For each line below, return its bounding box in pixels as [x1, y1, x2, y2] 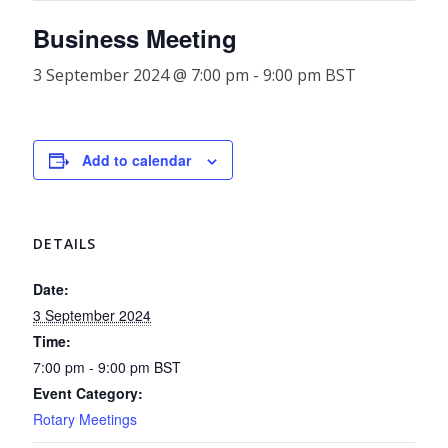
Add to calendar [82, 150, 192, 170]
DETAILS [33, 234, 97, 253]
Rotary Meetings [33, 409, 138, 429]
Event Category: [33, 383, 144, 403]
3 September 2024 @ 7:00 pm [33, 64, 250, 86]
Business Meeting [33, 21, 238, 55]
